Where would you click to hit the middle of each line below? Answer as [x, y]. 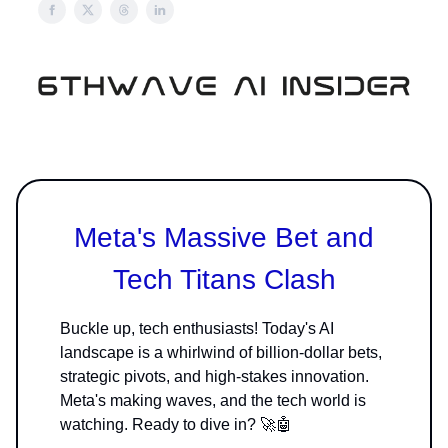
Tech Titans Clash [224, 279]
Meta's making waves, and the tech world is [213, 400]
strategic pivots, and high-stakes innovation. [214, 376]
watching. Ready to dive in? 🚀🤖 [176, 424]
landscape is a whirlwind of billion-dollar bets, [221, 352]
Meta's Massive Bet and [224, 237]
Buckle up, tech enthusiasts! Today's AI [197, 328]
